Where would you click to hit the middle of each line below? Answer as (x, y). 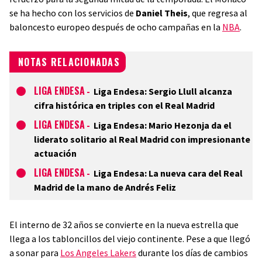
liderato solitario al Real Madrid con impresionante (142, 139)
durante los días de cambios (192, 253)
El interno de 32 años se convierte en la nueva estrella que (124, 225)
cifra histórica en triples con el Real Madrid (124, 105)
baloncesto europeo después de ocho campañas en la (116, 27)
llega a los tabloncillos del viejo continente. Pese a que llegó (130, 239)
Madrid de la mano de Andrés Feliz (105, 187)
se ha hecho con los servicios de (73, 13)
